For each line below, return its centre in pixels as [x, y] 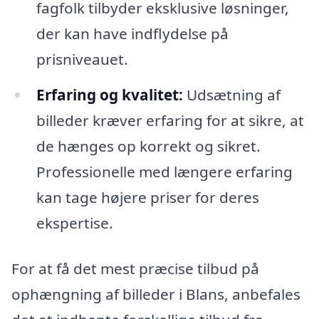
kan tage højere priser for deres [147, 198]
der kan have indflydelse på [132, 34]
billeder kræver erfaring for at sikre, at [170, 121]
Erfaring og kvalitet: [109, 95]
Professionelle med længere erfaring [164, 172]
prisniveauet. [82, 59]
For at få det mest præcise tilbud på [135, 268]
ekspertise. [74, 223]
